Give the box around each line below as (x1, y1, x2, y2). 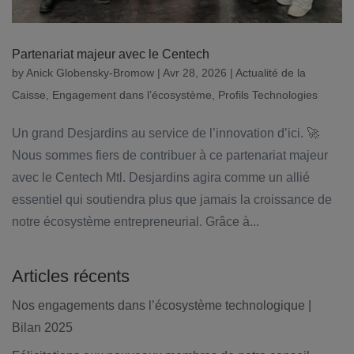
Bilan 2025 (12, 320, 73, 334)
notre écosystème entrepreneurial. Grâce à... (12, 214, 259, 228)
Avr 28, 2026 (163, 66, 227, 79)
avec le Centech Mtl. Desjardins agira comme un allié (12, 170, 310, 184)
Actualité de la (235, 66, 306, 79)
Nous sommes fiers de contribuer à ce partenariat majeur (12, 148, 328, 162)
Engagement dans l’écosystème (52, 88, 212, 101)
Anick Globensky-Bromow (26, 66, 154, 79)
